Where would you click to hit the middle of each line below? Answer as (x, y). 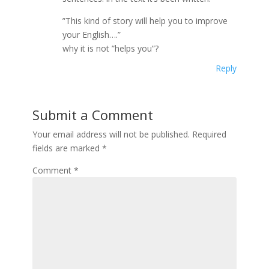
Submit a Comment (92, 114)
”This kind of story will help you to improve (145, 20)
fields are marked (67, 148)
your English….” (91, 34)
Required (209, 134)
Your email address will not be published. (111, 134)
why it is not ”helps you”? (110, 48)
